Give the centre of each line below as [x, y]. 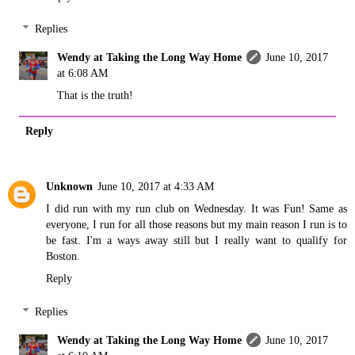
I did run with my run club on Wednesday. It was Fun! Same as [197, 209]
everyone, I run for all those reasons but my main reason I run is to [197, 225]
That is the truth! [95, 95]
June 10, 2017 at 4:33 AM [156, 187]
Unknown [69, 187]
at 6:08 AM [83, 73]
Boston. [63, 256]
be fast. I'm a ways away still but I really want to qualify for [197, 240]
